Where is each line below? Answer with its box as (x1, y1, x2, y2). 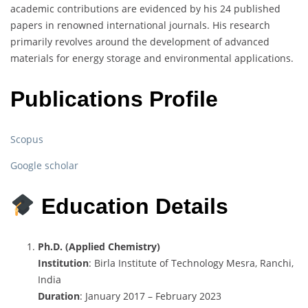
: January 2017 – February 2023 (80, 289, 221, 303)
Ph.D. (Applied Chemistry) (38, 240, 160, 254)
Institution (38, 256, 89, 270)
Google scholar (10, 159, 78, 173)
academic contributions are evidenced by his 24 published (10, 2, 280, 16)
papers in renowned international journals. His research (10, 19, 270, 32)
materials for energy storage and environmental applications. (10, 52, 294, 65)
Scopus (10, 133, 43, 146)
